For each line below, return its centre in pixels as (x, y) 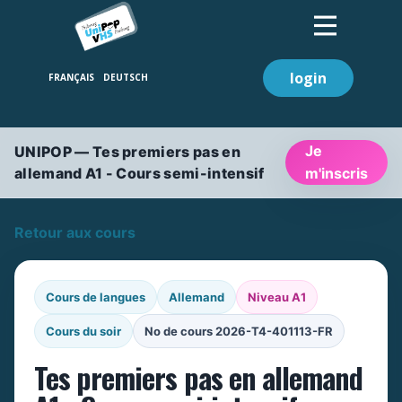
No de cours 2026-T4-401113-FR (239, 331)
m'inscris (336, 173)
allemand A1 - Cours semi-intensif (140, 173)
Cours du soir (83, 331)
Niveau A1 (277, 297)
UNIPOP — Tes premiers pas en (127, 152)
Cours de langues (96, 297)
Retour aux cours (75, 232)
